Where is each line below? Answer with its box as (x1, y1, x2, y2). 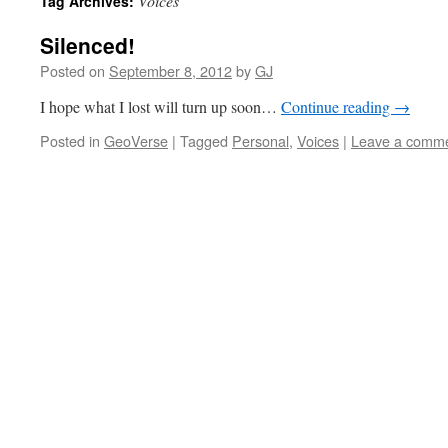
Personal (232, 130, 289, 151)
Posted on (40, 60, 105, 81)
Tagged (180, 130, 228, 151)
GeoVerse (104, 130, 168, 151)
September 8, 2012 (109, 60, 232, 81)
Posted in (40, 130, 100, 151)
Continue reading (281, 96, 394, 117)
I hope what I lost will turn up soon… (40, 96, 281, 117)
